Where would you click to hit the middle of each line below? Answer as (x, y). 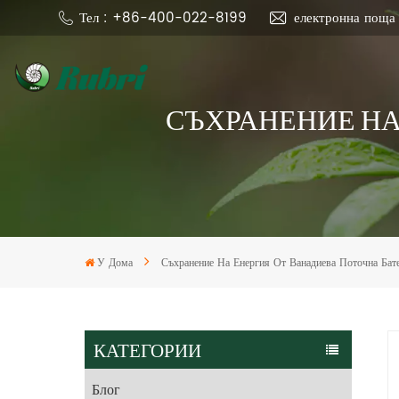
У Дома (115, 264)
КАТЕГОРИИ (148, 349)
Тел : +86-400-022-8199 (163, 18)
